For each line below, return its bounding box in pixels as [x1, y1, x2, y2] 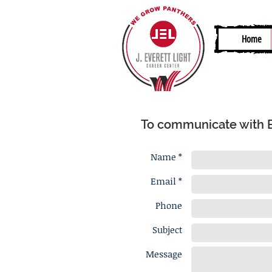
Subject [152, 223, 182, 236]
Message [146, 248, 182, 260]
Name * [151, 151, 182, 163]
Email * [151, 175, 182, 187]
